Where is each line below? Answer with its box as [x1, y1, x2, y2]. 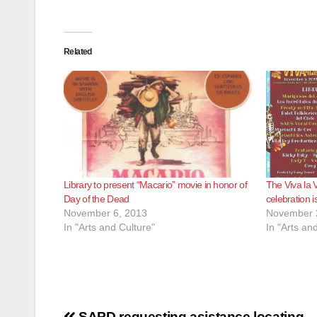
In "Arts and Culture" [64, 221, 155, 234]
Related [64, 46, 92, 57]
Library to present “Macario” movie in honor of [64, 179, 247, 191]
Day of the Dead [64, 193, 129, 205]
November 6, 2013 [64, 207, 147, 219]
